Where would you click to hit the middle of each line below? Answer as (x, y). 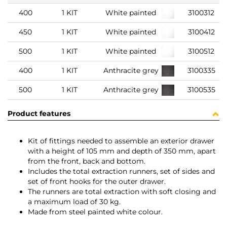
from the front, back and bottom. (87, 161)
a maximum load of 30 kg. (74, 202)
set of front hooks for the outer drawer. (97, 182)
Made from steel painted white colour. (95, 212)
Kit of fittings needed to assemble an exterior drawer (121, 141)
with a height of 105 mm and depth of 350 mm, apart (122, 151)
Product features (39, 114)
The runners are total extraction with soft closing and (122, 192)
